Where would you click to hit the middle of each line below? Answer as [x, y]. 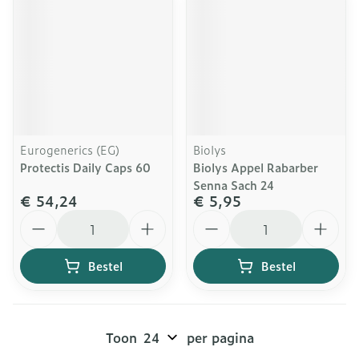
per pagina [220, 337]
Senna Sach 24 [234, 185]
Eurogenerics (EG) [70, 149]
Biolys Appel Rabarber [256, 167]
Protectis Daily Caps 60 [85, 167]
